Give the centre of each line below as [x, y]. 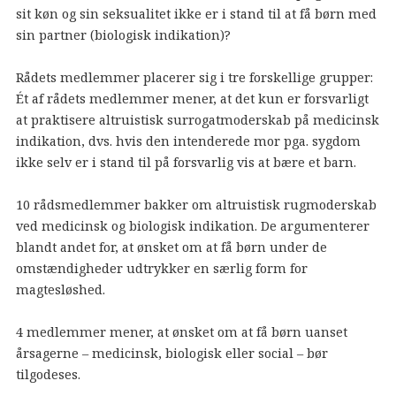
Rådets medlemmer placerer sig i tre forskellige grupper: [194, 78]
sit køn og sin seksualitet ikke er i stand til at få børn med [196, 14]
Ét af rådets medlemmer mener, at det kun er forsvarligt [192, 99]
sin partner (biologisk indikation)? [123, 35]
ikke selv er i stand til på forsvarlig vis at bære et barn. [186, 163]
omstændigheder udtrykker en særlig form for [161, 269]
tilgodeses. [48, 375]
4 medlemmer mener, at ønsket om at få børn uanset [181, 332]
